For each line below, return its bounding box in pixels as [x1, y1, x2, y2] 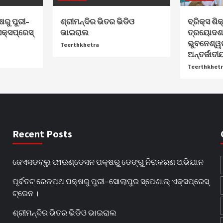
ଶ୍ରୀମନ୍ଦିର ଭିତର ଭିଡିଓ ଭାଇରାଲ [12, 208, 116, 217]
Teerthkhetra [60, 41, 100, 48]
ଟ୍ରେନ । [12, 188, 38, 198]
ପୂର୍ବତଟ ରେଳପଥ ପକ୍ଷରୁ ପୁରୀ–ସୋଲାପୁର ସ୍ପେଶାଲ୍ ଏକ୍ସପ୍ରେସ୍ [12, 176, 209, 186]
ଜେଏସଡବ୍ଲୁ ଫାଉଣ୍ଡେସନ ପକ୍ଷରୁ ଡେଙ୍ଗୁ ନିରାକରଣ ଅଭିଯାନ [12, 157, 204, 166]
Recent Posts [12, 127, 72, 140]
